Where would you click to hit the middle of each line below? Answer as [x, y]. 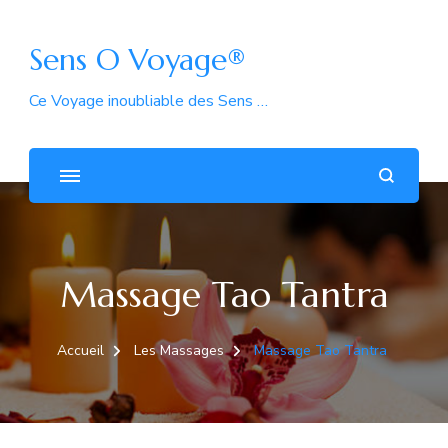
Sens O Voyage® [137, 59]
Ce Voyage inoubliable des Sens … [148, 101]
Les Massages [178, 350]
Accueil [80, 350]
